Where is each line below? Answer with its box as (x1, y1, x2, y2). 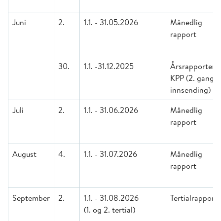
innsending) (170, 84, 211, 95)
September (12, 192, 50, 203)
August (12, 148, 37, 159)
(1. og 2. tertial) (84, 204, 135, 215)
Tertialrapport (170, 192, 218, 203)
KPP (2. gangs (170, 73, 218, 83)
